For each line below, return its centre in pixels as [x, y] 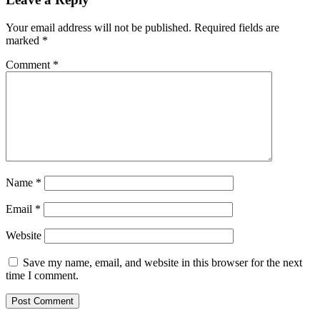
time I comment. [42, 275]
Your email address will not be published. [99, 27]
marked [24, 40]
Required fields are [237, 27]
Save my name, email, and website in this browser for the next [162, 262]
